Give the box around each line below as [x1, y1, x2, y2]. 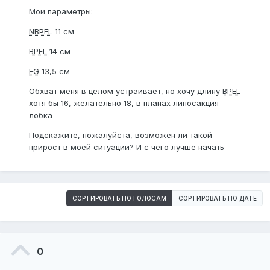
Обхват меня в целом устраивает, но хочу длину [29, 86, 222, 96]
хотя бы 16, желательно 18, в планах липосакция [29, 98, 219, 108]
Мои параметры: [29, 7, 95, 17]
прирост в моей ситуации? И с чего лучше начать [29, 142, 224, 152]
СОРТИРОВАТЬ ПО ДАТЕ [178, 195, 257, 202]
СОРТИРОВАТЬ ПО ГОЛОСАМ [72, 195, 166, 202]
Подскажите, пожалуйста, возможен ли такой [29, 130, 212, 140]
